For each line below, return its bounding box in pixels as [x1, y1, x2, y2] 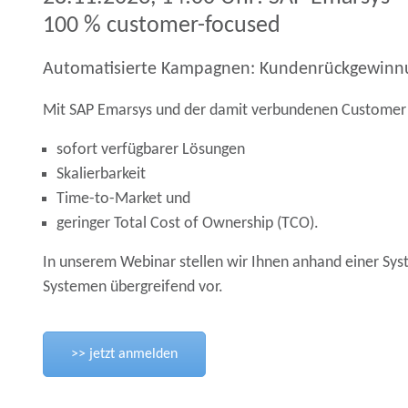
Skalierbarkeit [56, 166, 146, 184]
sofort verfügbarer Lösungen [56, 141, 245, 159]
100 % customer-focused [43, 14, 280, 39]
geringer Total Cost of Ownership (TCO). [56, 215, 319, 233]
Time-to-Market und [56, 190, 190, 209]
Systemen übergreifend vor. [43, 279, 223, 297]
